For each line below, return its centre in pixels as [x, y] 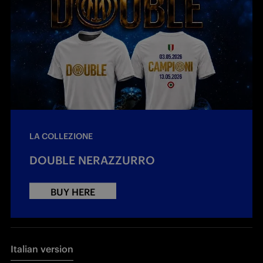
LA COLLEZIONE [61, 136]
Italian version [42, 249]
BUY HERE [73, 192]
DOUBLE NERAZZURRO [92, 161]
